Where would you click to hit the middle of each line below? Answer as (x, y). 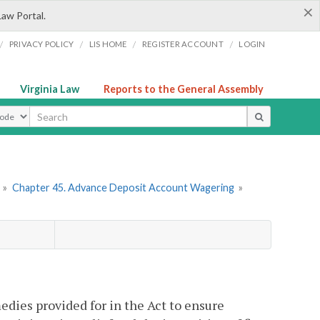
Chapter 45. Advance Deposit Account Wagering (123, 188)
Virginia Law (50, 89)
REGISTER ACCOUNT (182, 44)
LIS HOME (108, 44)
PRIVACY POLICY (41, 44)
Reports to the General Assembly (184, 89)
